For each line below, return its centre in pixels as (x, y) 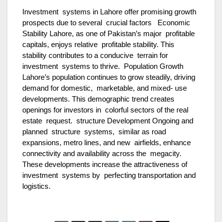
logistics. (36, 186)
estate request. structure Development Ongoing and (108, 121)
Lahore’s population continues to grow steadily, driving (109, 77)
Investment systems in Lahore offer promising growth (109, 12)
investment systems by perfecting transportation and (109, 175)
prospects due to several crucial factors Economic (106, 23)
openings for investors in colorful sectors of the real (105, 110)
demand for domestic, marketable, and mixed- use (105, 88)
